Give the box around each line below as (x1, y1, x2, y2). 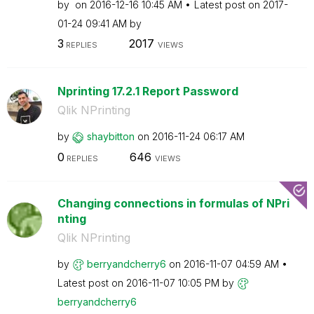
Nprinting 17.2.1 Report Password (57, 84, 238, 98)
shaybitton (86, 130, 135, 142)
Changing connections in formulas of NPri (57, 196, 289, 210)
